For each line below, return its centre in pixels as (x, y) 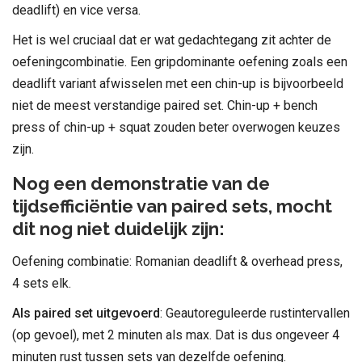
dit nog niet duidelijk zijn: (118, 228)
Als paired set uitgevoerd (86, 313)
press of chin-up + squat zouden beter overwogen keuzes (176, 127)
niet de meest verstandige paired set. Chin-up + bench (165, 105)
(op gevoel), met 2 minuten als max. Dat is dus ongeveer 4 (176, 335)
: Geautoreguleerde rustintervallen (255, 313)
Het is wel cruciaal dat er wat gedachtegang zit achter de (172, 40)
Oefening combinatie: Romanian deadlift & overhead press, (177, 261)
